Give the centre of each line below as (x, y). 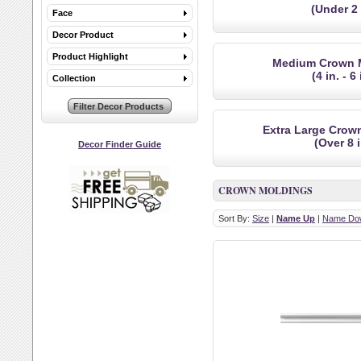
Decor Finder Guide (120, 144)
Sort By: (235, 218)
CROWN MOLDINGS (266, 191)
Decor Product (83, 35)
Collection (74, 78)
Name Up (296, 218)
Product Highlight (90, 56)
